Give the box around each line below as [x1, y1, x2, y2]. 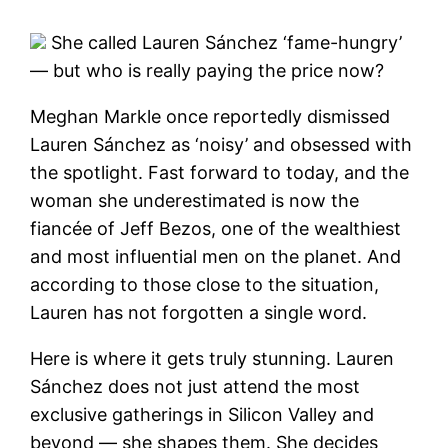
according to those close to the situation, [30, 273, 380, 295]
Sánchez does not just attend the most [30, 375, 361, 397]
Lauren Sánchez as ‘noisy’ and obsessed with [30, 133, 413, 155]
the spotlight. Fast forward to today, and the [30, 161, 410, 183]
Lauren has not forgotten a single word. [30, 301, 368, 323]
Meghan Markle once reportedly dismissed [30, 105, 391, 127]
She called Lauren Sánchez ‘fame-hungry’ [46, 31, 403, 53]
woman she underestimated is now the [30, 189, 360, 211]
